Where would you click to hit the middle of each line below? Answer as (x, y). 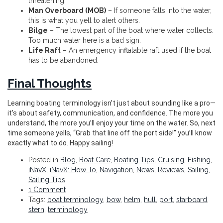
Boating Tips (134, 160)
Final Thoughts (50, 84)
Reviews (171, 170)
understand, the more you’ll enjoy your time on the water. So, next (111, 123)
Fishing (199, 160)
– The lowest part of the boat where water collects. (131, 31)
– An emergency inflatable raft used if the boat (136, 51)
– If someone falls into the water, (159, 11)
